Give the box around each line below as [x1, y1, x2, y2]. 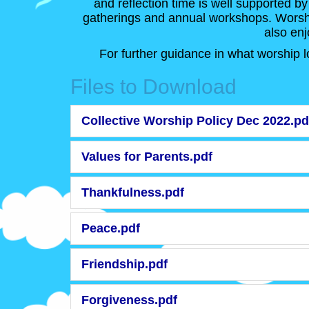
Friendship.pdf [81, 257, 168, 271]
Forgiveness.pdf [81, 292, 177, 307]
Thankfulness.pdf [81, 185, 184, 199]
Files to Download [70, 74, 237, 98]
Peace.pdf [81, 221, 140, 235]
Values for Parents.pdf [81, 149, 212, 163]
